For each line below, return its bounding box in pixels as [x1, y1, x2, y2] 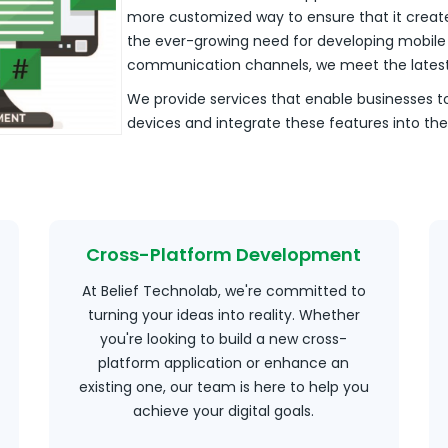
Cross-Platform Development [86, 242, 362, 267]
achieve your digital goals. [133, 401, 315, 421]
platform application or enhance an [98, 353, 350, 373]
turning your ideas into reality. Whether [87, 305, 360, 325]
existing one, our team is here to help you [78, 377, 369, 397]
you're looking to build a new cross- [100, 329, 348, 349]
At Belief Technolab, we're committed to [81, 281, 366, 301]
